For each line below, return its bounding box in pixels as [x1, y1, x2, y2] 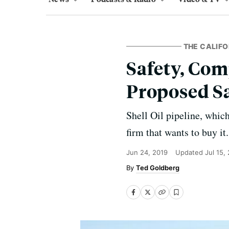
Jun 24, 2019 [126, 148, 168, 156]
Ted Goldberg [136, 164, 179, 172]
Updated [175, 148, 205, 156]
